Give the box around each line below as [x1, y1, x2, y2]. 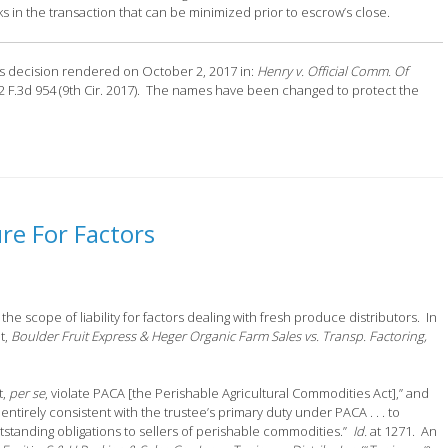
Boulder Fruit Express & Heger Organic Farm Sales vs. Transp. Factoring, [11, 326, 428, 345]
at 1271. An [367, 422, 438, 441]
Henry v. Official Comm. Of [257, 62, 409, 81]
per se [9, 384, 46, 403]
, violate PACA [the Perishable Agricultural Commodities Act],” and [45, 384, 430, 403]
